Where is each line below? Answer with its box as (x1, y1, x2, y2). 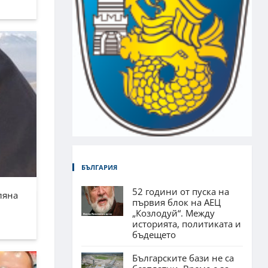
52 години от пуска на (132, 185, 229, 197)
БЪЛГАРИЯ (81, 162, 117, 172)
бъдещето (132, 228, 176, 240)
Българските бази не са (132, 251, 234, 264)
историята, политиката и (132, 217, 241, 230)
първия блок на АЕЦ (132, 196, 221, 208)
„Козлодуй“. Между (132, 206, 215, 219)
